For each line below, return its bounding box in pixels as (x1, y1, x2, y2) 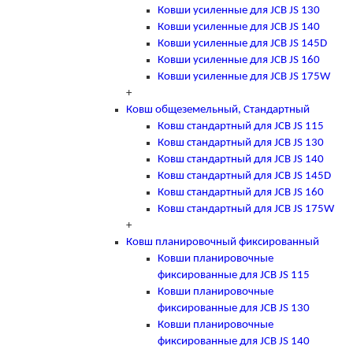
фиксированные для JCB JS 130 (158, 302, 310, 314)
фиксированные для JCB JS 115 (158, 269, 310, 281)
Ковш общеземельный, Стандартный (126, 103, 310, 116)
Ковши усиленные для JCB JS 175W (158, 70, 330, 83)
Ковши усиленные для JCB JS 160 (158, 54, 320, 66)
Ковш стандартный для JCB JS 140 (158, 153, 324, 165)
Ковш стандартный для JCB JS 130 (158, 136, 324, 149)
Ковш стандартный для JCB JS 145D (158, 169, 331, 182)
